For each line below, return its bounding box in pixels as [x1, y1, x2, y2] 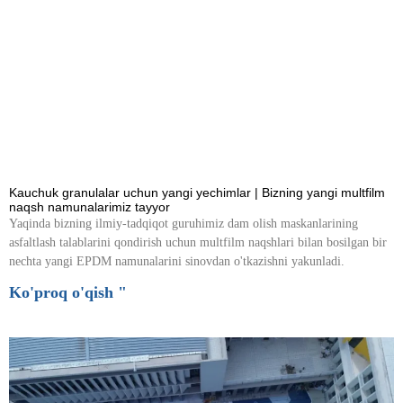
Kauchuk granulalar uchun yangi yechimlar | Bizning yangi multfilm [9, 185, 385, 201]
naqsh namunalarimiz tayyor [9, 200, 170, 215]
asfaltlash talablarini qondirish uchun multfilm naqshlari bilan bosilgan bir [9, 236, 387, 250]
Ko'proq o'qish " [9, 283, 127, 302]
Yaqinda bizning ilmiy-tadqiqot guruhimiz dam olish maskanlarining [9, 217, 358, 231]
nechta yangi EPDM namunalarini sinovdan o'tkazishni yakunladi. [9, 255, 345, 269]
